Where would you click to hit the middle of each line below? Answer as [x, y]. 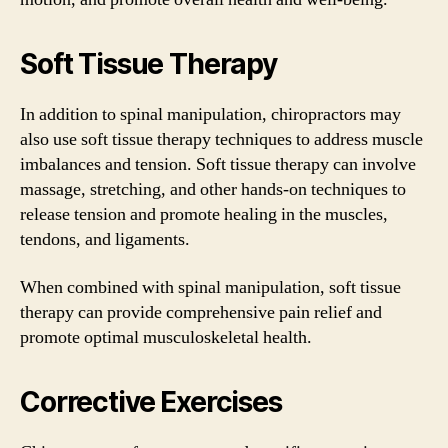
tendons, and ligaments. [105, 239]
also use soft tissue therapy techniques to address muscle [221, 139]
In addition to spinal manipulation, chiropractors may [210, 114]
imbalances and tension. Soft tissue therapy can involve [218, 164]
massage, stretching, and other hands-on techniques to [213, 189]
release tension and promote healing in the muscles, [204, 214]
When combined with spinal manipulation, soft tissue [210, 287]
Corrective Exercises [151, 401]
